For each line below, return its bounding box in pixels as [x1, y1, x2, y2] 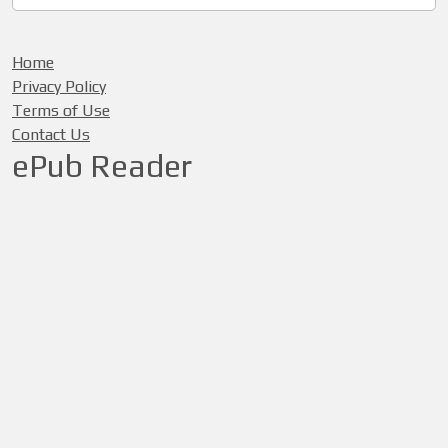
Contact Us [12, 125, 90, 144]
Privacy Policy [12, 77, 106, 96]
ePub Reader [12, 147, 192, 184]
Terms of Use [12, 101, 110, 120]
